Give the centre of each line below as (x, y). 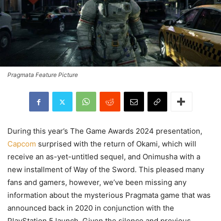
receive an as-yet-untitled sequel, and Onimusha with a (104, 157)
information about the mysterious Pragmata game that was (109, 195)
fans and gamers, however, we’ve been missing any (97, 183)
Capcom (22, 144)
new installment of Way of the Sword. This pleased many (106, 170)
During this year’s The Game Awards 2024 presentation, (105, 131)
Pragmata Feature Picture (43, 75)
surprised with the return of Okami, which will (116, 144)
